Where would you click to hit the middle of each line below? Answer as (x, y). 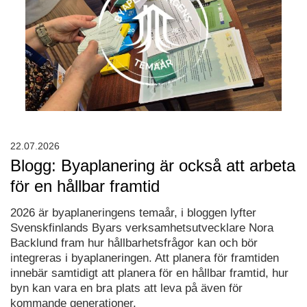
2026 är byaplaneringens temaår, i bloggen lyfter (133, 212)
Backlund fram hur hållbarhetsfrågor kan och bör (134, 243)
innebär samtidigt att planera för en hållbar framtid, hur (149, 273)
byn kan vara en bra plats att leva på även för (126, 288)
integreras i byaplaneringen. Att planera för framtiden (145, 258)
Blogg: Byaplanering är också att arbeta (153, 165)
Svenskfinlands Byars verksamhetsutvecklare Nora (142, 228)
